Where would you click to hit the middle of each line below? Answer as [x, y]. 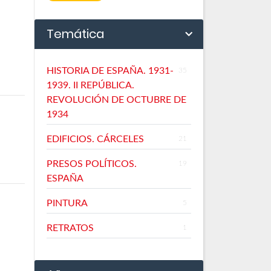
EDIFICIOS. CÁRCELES [95, 139]
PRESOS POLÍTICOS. [92, 164]
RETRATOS [70, 228]
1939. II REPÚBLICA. [90, 85]
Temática [75, 34]
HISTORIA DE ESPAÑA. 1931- [110, 70]
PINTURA [67, 203]
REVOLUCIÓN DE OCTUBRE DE [116, 100]
